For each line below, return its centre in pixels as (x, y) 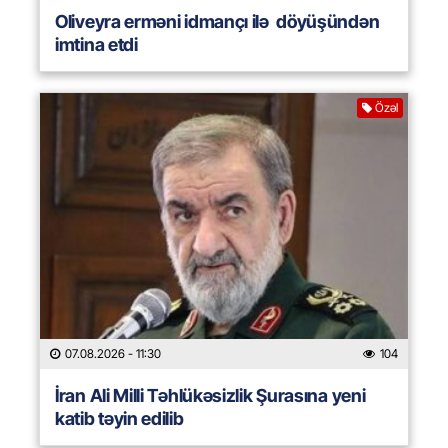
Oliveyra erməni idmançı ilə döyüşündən (217, 22)
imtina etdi (96, 45)
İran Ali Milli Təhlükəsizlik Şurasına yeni (210, 396)
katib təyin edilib (119, 419)
